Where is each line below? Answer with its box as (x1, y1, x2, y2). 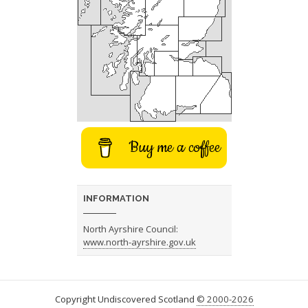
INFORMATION (83, 193, 150, 204)
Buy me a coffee (129, 137, 221, 159)
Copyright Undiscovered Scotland (54, 293, 197, 306)
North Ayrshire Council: (83, 223, 179, 236)
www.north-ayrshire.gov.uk (83, 236, 197, 249)
